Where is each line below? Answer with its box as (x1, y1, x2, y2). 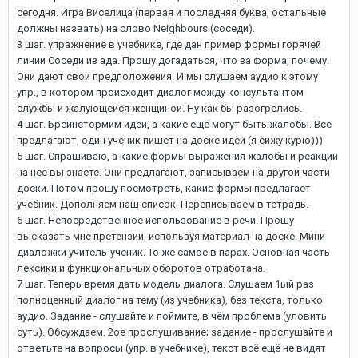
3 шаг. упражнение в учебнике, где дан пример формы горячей (17, 38, 321, 50)
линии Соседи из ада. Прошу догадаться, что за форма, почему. (17, 54, 329, 66)
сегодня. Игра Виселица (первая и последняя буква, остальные (17, 6, 326, 18)
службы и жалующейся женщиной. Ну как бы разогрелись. (17, 102, 302, 114)
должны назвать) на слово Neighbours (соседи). (17, 22, 255, 34)
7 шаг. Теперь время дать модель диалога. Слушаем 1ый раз (17, 278, 314, 290)
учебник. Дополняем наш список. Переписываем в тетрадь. (17, 198, 308, 210)
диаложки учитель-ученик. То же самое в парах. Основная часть (17, 246, 330, 258)
